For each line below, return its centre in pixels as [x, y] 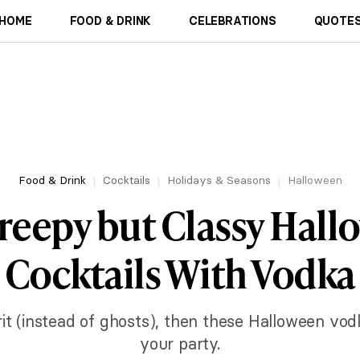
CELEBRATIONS [233, 21]
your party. [180, 344]
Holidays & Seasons [219, 180]
